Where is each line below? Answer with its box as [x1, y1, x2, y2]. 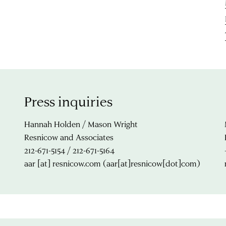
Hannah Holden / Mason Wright [24, 119, 138, 129]
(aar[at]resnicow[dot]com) [101, 158, 200, 168]
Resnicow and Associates [24, 132, 114, 142]
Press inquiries [24, 92, 112, 110]
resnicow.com [52, 158, 101, 168]
